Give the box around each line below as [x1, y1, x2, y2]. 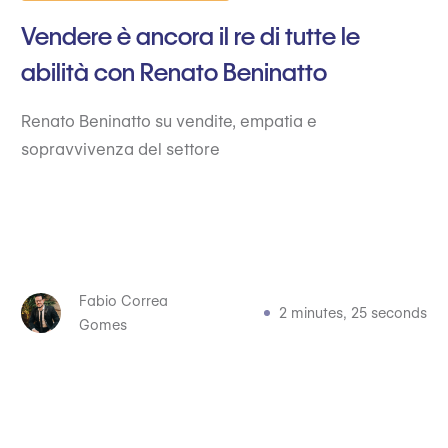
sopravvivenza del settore [20, 140, 220, 159]
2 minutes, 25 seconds [279, 305, 428, 321]
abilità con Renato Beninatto [20, 58, 327, 87]
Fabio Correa [78, 293, 168, 309]
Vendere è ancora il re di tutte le [20, 22, 360, 51]
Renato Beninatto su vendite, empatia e [20, 112, 317, 131]
